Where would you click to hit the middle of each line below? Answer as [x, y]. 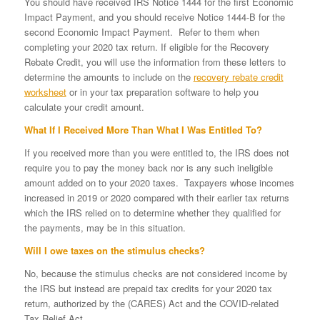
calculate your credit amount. [84, 107]
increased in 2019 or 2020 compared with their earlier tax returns [156, 198]
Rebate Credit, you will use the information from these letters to [155, 62]
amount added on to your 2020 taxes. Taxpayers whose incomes [159, 183]
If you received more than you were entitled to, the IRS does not [156, 153]
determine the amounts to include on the [109, 77]
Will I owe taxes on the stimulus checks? [114, 251]
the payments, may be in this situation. [105, 228]
